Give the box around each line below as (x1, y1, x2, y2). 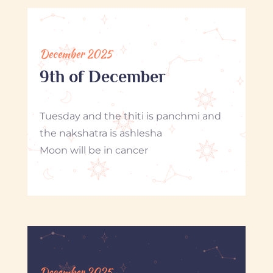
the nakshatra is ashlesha (39, 127, 162, 139)
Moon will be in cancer (39, 144, 148, 156)
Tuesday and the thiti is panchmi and (39, 110, 221, 122)
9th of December (39, 66, 166, 86)
